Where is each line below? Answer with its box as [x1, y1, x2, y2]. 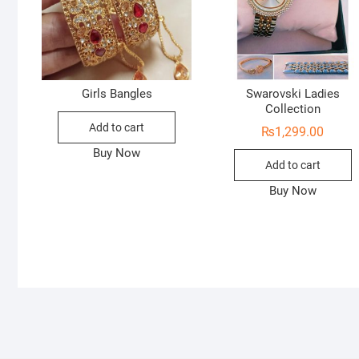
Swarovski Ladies [245, 86, 340, 101]
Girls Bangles [81, 86, 152, 101]
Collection [264, 101, 321, 116]
